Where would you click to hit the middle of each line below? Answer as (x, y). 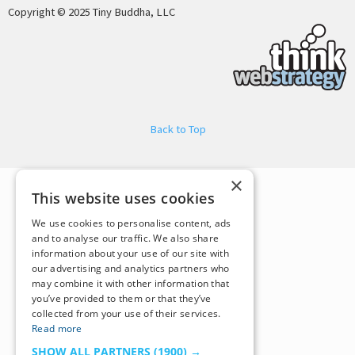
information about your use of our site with (130, 253)
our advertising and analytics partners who (131, 268)
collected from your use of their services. (126, 313)
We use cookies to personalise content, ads (132, 223)
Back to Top (177, 129)
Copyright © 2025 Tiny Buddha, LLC (92, 11)
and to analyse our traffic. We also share (126, 238)
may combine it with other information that (131, 283)
